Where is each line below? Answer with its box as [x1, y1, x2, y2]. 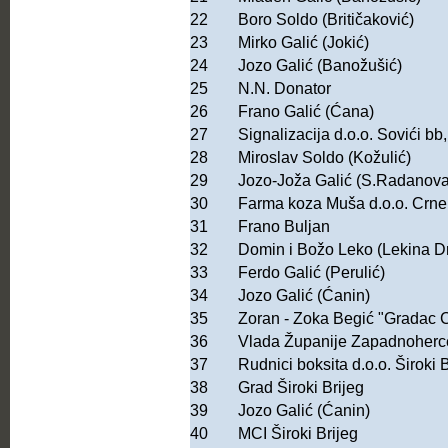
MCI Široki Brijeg [238, 425, 358, 443]
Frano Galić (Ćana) [238, 103, 374, 121]
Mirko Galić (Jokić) [238, 34, 369, 52]
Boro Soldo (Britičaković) [238, 11, 414, 29]
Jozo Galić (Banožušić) [238, 57, 402, 75]
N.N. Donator [238, 80, 331, 98]
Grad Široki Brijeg [238, 379, 364, 397]
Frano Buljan [238, 218, 330, 236]
